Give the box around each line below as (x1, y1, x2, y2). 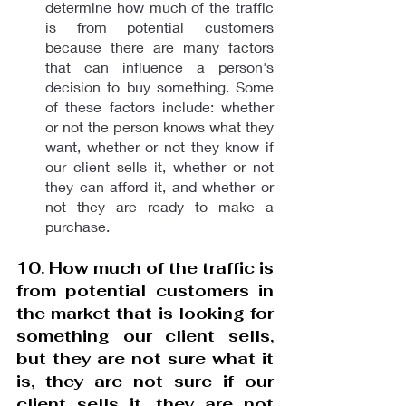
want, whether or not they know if (45, 137, 274, 155)
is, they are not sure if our (16, 370, 274, 391)
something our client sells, (16, 324, 274, 346)
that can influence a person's (45, 57, 274, 75)
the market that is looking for (16, 302, 274, 324)
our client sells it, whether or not (45, 157, 274, 175)
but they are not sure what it (16, 347, 274, 369)
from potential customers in (16, 279, 274, 301)
